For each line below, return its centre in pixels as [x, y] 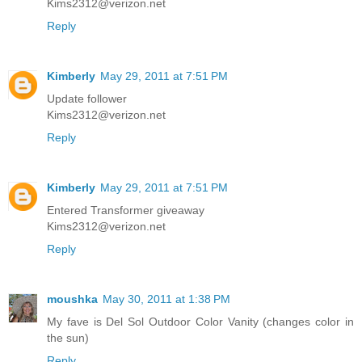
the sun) [68, 338]
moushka [72, 299]
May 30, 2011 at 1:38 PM [166, 299]
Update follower [87, 99]
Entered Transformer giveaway [126, 210]
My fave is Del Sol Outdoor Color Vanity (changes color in [200, 322]
